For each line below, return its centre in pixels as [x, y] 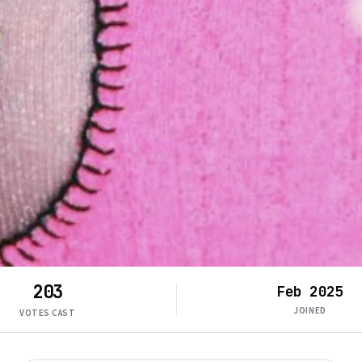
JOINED [310, 311]
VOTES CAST [48, 313]
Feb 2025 [310, 292]
